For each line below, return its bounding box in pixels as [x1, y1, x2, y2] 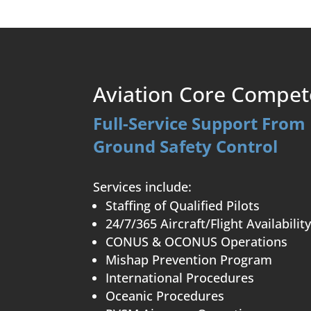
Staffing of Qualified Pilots [106, 197, 260, 215]
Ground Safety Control [93, 135, 278, 158]
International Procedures [106, 269, 255, 287]
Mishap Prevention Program [106, 251, 273, 269]
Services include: [93, 178, 192, 196]
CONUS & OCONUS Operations [106, 233, 288, 251]
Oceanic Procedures [106, 287, 225, 305]
